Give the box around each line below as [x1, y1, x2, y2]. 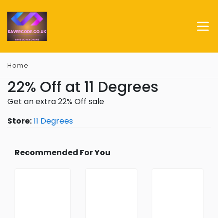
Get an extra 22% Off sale [7, 96, 104, 107]
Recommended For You [15, 147, 110, 158]
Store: [7, 115, 32, 127]
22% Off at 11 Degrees [7, 77, 158, 97]
